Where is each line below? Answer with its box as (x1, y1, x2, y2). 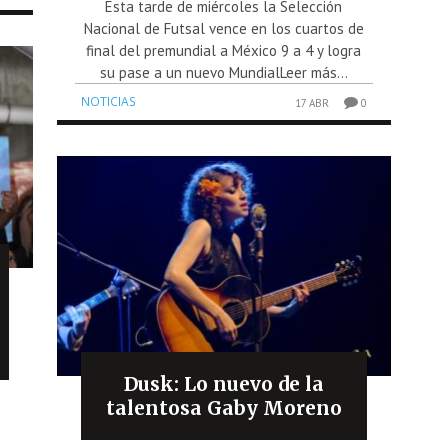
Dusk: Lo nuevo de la (123, 372, 324, 397)
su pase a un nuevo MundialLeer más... (99, 62, 348, 82)
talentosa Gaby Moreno (105, 396, 342, 421)
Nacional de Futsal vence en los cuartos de (83, 18, 364, 38)
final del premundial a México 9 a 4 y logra (86, 40, 362, 60)
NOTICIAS (81, 92, 137, 110)
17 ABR (294, 95, 329, 110)
